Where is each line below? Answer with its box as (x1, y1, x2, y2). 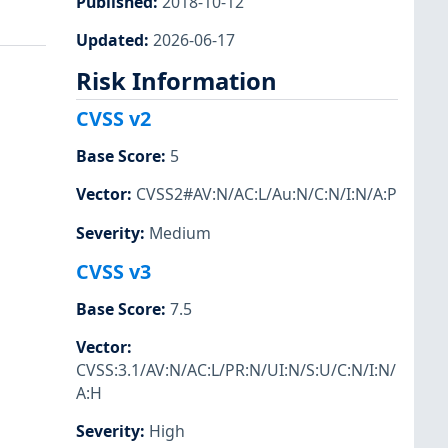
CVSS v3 (76, 257, 151, 285)
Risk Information (76, 64, 277, 97)
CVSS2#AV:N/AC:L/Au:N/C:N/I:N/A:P (136, 183, 397, 206)
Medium (149, 221, 211, 244)
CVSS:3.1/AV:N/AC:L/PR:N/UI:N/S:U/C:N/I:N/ (76, 358, 396, 381)
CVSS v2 (76, 105, 151, 133)
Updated (76, 28, 144, 51)
